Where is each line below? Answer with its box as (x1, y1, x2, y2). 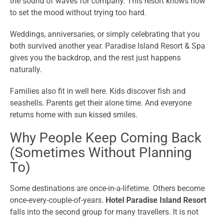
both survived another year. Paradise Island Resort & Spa (10, 41, 205, 51)
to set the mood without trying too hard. (10, 8, 146, 18)
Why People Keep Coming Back (10, 130, 201, 146)
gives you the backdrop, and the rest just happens (10, 53, 181, 63)
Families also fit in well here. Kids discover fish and (10, 86, 186, 96)
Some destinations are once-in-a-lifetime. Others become (10, 184, 205, 193)
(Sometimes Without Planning (10, 144, 192, 161)
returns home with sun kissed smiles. (10, 110, 137, 120)
